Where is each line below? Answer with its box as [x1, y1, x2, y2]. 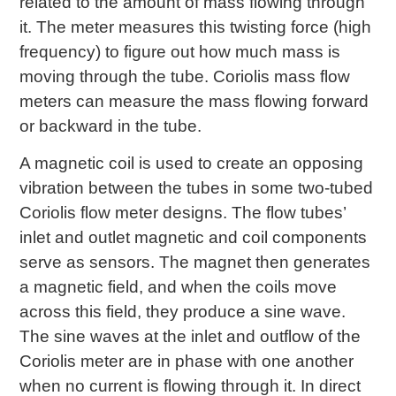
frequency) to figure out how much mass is [19, 42, 341, 61]
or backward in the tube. [19, 116, 202, 135]
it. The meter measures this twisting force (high [19, 17, 372, 36]
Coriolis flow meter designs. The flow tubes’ [19, 203, 346, 223]
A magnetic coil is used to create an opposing [19, 154, 364, 173]
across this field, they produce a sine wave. [19, 302, 346, 322]
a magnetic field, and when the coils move [19, 278, 338, 297]
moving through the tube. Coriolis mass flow [19, 66, 351, 86]
